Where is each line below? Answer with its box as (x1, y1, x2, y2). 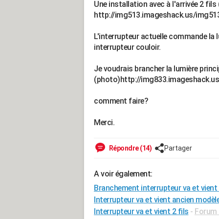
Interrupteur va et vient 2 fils (94, 207, 189, 216)
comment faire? (94, 96, 148, 106)
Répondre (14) (108, 144, 152, 152)
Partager (164, 144, 192, 152)
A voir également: (94, 169, 153, 178)
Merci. (94, 118, 114, 127)
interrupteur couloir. (94, 43, 161, 52)
